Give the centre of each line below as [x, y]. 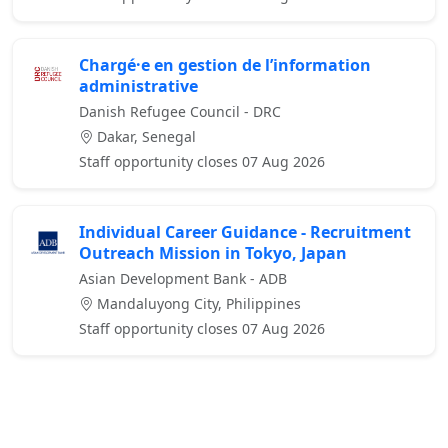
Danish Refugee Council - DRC [180, 112]
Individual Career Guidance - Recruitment [245, 232]
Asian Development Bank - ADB [183, 279]
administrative [138, 86]
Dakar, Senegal [144, 137]
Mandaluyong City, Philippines [197, 304]
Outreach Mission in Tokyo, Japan [213, 253]
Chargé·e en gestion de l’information [225, 65]
